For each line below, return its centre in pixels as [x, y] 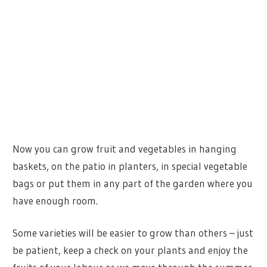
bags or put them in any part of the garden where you [133, 183]
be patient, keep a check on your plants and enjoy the [131, 250]
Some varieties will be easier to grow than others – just [133, 233]
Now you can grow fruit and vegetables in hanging [125, 148]
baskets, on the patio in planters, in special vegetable [130, 166]
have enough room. [55, 200]
